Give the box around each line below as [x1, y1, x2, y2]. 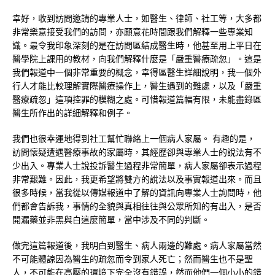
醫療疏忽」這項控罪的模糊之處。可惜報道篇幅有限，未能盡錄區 [12, 93, 261, 106]
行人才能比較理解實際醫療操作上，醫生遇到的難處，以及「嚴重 [12, 80, 261, 92]
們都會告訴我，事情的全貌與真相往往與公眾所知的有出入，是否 [12, 200, 261, 212]
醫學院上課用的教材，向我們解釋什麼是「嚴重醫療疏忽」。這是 [12, 53, 261, 65]
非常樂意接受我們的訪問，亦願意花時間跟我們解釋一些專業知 [12, 26, 253, 38]
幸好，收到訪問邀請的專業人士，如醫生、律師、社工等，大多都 [12, 12, 261, 25]
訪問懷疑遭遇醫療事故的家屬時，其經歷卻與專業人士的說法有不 [12, 146, 261, 158]
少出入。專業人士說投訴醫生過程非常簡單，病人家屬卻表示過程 [12, 160, 261, 172]
